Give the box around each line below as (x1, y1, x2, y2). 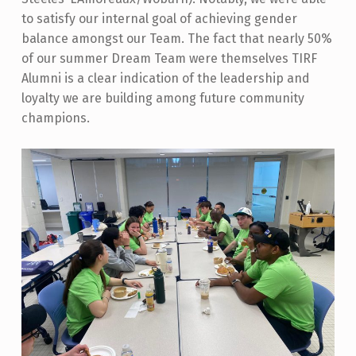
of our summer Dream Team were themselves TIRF (21, 51, 317, 66)
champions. (21, 110, 90, 126)
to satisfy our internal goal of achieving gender (21, 11, 297, 26)
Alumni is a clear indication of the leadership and (21, 71, 310, 86)
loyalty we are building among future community (21, 91, 304, 106)
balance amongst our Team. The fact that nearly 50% (21, 31, 332, 46)
